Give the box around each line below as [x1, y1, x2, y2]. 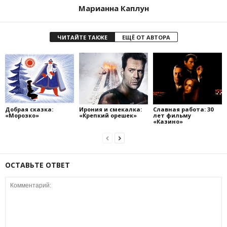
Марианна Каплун [78, 3, 149, 14]
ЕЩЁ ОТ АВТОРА [122, 33, 170, 42]
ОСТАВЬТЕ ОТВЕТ [5, 160, 70, 170]
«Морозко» [5, 111, 39, 119]
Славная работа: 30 [153, 105, 213, 113]
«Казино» [153, 117, 183, 125]
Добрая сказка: [5, 105, 53, 113]
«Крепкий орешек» [79, 111, 137, 119]
